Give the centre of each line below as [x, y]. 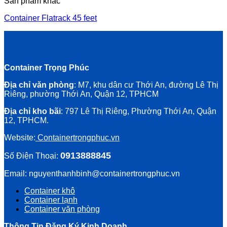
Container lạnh [51, 200]
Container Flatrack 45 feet [50, 18]
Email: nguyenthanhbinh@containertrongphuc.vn [92, 174]
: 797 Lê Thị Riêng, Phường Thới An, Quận [139, 111]
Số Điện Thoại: [32, 156]
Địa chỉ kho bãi [32, 111]
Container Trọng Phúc [47, 68]
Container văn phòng [62, 209]
